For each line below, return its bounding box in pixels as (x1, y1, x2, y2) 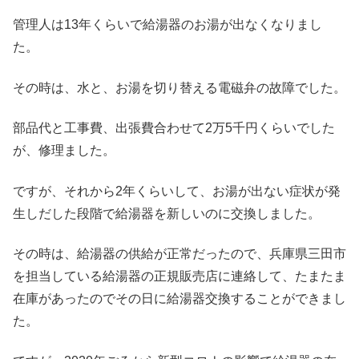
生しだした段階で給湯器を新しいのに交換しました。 (13, 206, 321, 220)
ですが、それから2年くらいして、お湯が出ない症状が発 (13, 184, 341, 198)
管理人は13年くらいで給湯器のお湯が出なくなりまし (13, 18, 322, 32)
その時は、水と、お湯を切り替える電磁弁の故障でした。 (13, 80, 346, 95)
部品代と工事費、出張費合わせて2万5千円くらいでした (13, 121, 335, 135)
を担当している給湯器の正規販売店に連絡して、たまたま (13, 268, 346, 283)
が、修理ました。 (13, 143, 115, 158)
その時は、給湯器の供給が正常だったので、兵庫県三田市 (13, 246, 346, 260)
